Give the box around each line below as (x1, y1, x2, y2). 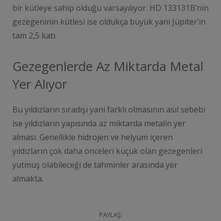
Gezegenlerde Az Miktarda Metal (12, 57, 203, 75)
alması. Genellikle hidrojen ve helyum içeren (12, 131, 173, 143)
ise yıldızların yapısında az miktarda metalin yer (12, 117, 185, 129)
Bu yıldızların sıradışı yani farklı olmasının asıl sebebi (12, 104, 205, 115)
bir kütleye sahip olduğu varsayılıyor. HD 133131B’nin (12, 2, 209, 13)
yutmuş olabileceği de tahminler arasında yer (12, 159, 178, 170)
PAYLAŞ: (99, 210, 122, 219)
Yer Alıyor (12, 74, 67, 93)
